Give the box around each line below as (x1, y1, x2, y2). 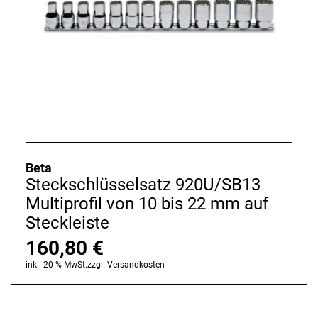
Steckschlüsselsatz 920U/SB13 (26, 174, 261, 194)
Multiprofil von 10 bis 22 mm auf (26, 193, 268, 214)
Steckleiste (26, 212, 109, 233)
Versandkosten (107, 259, 165, 270)
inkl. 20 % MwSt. (26, 259, 87, 270)
